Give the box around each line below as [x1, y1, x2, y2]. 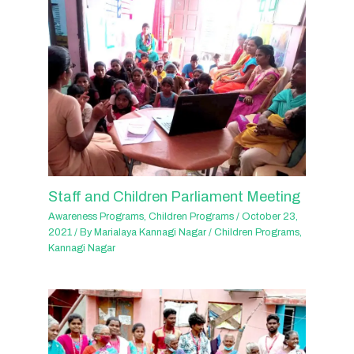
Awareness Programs [48, 211, 145, 223]
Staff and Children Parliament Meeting [48, 188, 301, 205]
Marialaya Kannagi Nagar [94, 227, 209, 239]
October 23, [242, 211, 299, 223]
